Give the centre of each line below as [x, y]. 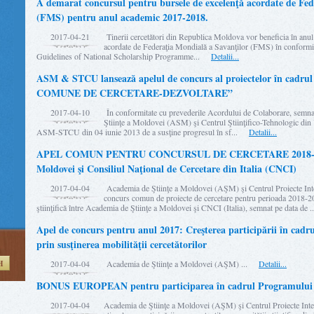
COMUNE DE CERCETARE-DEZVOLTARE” [135, 93]
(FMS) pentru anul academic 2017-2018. [122, 17]
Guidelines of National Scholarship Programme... [124, 56]
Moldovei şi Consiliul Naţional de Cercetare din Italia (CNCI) [166, 169]
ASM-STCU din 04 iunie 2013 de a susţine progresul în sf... [143, 132]
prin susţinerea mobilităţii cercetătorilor [122, 244]
